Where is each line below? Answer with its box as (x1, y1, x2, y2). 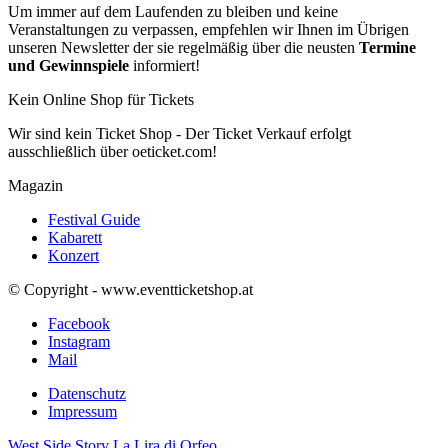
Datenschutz (48, 385, 126, 403)
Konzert (48, 247, 99, 265)
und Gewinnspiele (8, 57, 129, 75)
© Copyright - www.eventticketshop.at (8, 281, 253, 299)
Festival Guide (48, 211, 140, 229)
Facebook (48, 315, 110, 333)
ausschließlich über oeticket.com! (8, 143, 217, 161)
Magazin (8, 177, 63, 195)
